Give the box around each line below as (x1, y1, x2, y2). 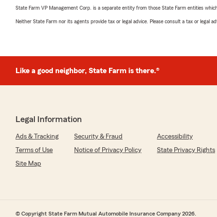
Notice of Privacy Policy (74, 147, 141, 154)
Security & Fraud (74, 133, 123, 140)
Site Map (15, 160, 41, 167)
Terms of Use (15, 147, 53, 154)
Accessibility (157, 133, 193, 140)
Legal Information (15, 115, 82, 124)
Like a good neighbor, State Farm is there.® (15, 67, 159, 75)
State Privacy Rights (157, 147, 215, 154)
